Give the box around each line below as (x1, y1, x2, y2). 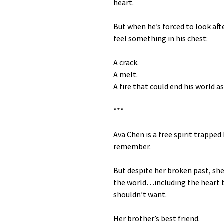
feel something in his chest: (113, 33, 208, 44)
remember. (113, 141, 151, 152)
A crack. (113, 57, 139, 68)
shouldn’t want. (113, 189, 167, 200)
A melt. (113, 69, 138, 80)
